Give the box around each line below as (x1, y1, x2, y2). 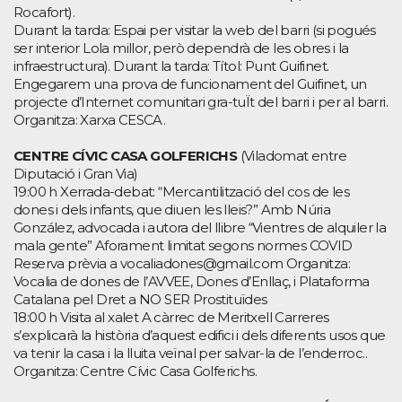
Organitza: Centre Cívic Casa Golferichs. (13, 362, 257, 380)
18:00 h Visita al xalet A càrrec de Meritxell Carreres (13, 308, 329, 326)
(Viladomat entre (237, 146, 347, 164)
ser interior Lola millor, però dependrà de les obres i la (13, 39, 349, 57)
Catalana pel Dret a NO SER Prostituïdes (13, 290, 267, 308)
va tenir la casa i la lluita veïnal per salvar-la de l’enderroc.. (13, 344, 367, 362)
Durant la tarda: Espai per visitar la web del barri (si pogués (13, 21, 376, 39)
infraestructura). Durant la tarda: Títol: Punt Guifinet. (13, 57, 329, 74)
